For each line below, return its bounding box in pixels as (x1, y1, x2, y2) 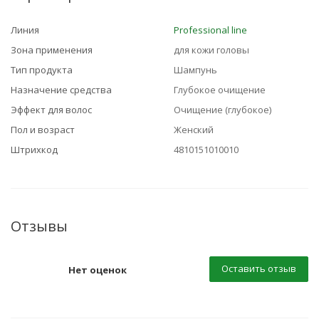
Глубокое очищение (174, 83, 266, 96)
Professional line (174, 23, 247, 36)
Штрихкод (11, 143, 58, 156)
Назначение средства (11, 83, 112, 96)
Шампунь (174, 63, 217, 76)
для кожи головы (174, 43, 249, 56)
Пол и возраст (11, 123, 75, 136)
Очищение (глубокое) (174, 103, 271, 116)
